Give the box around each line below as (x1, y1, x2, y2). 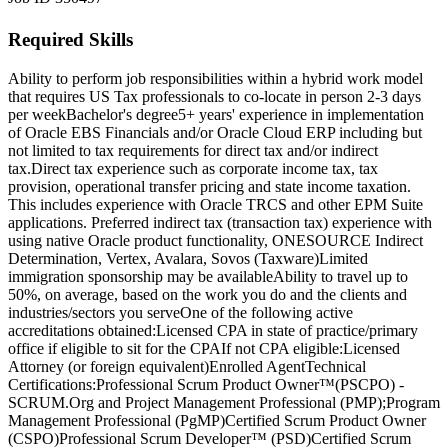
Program (386, 394, 440, 412)
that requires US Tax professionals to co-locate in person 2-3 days (8, 88, 421, 106)
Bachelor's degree (66, 106, 178, 124)
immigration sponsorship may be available (8, 268, 273, 286)
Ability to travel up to (273, 268, 408, 286)
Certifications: (8, 376, 96, 394)
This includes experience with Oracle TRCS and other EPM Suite (8, 196, 423, 214)
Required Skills (8, 29, 133, 51)
